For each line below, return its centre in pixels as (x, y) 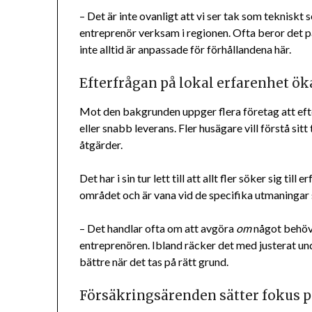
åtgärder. (101, 145)
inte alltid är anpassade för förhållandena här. (186, 49)
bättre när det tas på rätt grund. (154, 262)
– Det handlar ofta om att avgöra (158, 228)
